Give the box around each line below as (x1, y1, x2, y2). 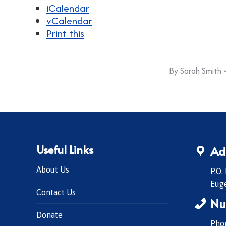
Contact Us (36, 188, 76, 197)
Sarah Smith (180, 65, 221, 77)
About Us (36, 165, 69, 174)
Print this (46, 26, 84, 40)
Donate (36, 210, 63, 219)
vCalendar (46, 13, 92, 28)
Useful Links (36, 142, 93, 157)
